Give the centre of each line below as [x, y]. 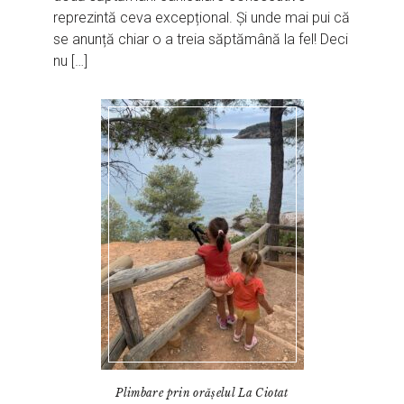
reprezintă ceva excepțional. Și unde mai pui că [202, 18]
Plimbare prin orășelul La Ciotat [202, 393]
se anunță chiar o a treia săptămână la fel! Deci [201, 40]
